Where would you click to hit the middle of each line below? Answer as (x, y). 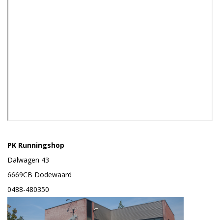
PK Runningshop (36, 145)
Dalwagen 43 (28, 160)
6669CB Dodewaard (40, 174)
